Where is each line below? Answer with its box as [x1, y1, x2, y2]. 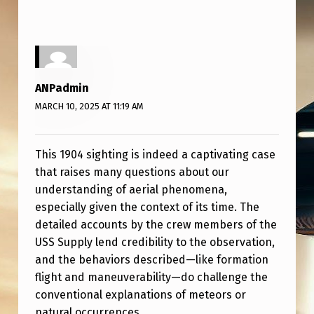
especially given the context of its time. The [34, 200, 259, 214]
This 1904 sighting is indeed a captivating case [34, 147, 275, 161]
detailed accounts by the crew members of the [34, 217, 277, 231]
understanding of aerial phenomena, [34, 182, 227, 196]
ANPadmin [34, 81, 89, 95]
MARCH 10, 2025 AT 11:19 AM [34, 101, 144, 112]
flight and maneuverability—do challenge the [34, 270, 268, 284]
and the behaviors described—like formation [34, 252, 268, 266]
